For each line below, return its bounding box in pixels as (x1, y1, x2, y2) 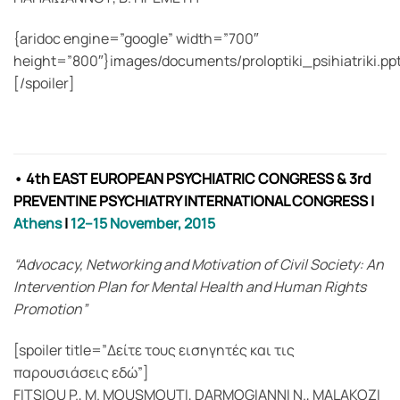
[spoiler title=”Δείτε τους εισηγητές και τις (13, 340, 295, 361)
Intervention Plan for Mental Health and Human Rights (13, 277, 366, 297)
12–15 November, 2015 (68, 213, 218, 234)
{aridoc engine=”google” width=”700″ (13, 28, 259, 48)
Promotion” (13, 299, 87, 320)
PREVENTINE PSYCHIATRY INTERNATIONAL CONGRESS (13, 191, 368, 212)
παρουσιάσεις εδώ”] (13, 362, 152, 383)
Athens (13, 213, 64, 234)
